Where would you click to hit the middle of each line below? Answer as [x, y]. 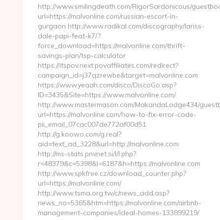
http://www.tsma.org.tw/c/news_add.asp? [104, 193]
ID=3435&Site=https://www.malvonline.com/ [107, 95]
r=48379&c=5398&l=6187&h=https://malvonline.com [119, 164]
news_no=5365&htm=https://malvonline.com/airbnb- [120, 203]
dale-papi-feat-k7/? [69, 36]
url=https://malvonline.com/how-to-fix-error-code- [117, 114]
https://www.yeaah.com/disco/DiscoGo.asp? [107, 85]
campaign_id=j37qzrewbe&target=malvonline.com [118, 75]
